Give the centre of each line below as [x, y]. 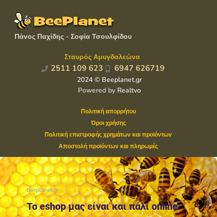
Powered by [98, 91]
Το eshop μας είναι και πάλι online [102, 207]
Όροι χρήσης [108, 123]
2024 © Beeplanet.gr [110, 80]
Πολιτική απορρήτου [108, 112]
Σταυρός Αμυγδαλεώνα [102, 57]
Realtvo [129, 91]
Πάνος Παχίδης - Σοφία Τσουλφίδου [73, 37]
